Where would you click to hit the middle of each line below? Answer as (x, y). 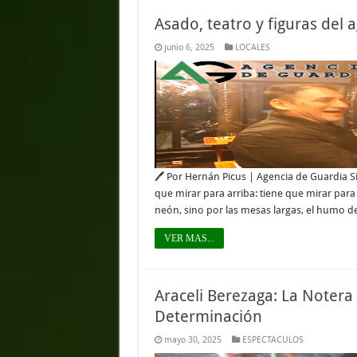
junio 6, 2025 (189, 47)
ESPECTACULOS (273, 340)
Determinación (208, 316)
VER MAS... (189, 238)
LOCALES (252, 47)
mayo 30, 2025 (192, 340)
